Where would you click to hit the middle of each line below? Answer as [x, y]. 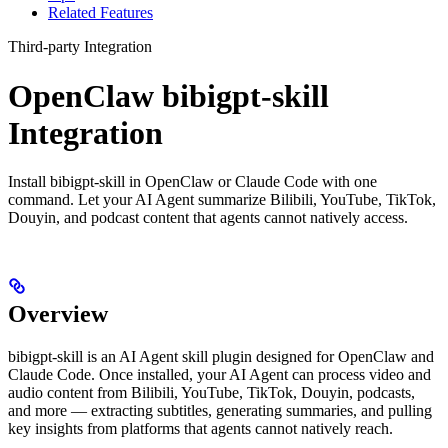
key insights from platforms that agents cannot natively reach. [200, 429]
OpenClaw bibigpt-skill [168, 95]
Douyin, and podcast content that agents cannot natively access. [208, 218]
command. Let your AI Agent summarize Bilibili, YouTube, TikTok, [222, 200]
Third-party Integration [80, 47]
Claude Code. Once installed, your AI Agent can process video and [219, 375]
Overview [58, 314]
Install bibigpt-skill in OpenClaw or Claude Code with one [192, 182]
